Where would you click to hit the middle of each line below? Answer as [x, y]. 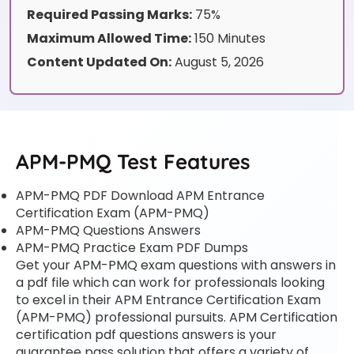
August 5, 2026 [218, 62]
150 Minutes [228, 39]
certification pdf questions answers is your [146, 335]
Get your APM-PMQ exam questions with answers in [176, 265]
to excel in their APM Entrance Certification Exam [168, 300]
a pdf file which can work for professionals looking [170, 283]
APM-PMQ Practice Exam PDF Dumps [132, 248]
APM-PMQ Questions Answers [108, 231]
